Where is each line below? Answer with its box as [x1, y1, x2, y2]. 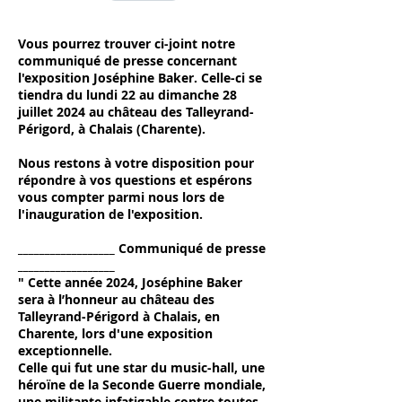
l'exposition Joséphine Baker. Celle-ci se [18, 69, 262, 86]
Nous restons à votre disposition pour [18, 154, 254, 171]
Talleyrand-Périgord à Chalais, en [18, 308, 220, 325]
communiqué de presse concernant [18, 52, 237, 69]
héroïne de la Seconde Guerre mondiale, [18, 376, 266, 393]
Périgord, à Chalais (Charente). [18, 120, 205, 137]
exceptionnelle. [18, 342, 112, 359]
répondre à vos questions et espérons [18, 171, 252, 188]
